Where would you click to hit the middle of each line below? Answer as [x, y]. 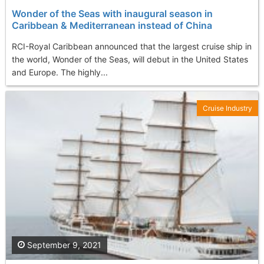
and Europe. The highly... [60, 72]
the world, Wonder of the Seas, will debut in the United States [130, 60]
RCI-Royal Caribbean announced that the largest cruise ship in [132, 47]
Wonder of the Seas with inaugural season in [112, 14]
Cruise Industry [227, 108]
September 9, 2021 [63, 245]
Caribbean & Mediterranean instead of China [112, 26]
